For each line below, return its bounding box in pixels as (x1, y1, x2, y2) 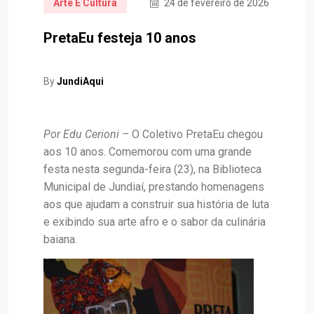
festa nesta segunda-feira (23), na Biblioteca (43, 163, 261, 177)
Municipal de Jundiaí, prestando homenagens (43, 180, 264, 194)
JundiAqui (57, 76, 104, 88)
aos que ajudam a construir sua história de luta (43, 198, 269, 212)
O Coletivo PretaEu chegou (129, 128, 263, 142)
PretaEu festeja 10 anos (43, 29, 196, 47)
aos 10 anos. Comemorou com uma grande (43, 145, 252, 159)
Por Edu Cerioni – (43, 128, 129, 142)
